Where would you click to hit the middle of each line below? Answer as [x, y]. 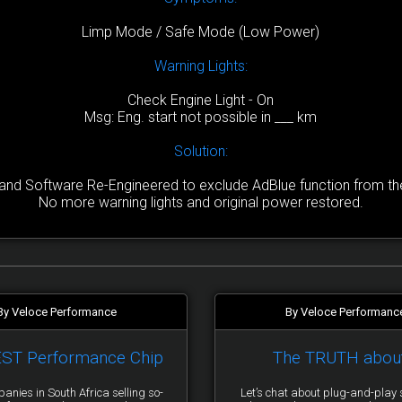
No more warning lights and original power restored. [201, 203]
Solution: [201, 152]
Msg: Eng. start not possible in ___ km [201, 118]
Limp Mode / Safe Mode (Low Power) [201, 32]
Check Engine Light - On [201, 100]
